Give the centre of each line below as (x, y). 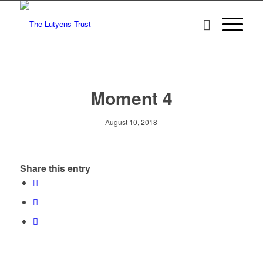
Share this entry (55, 168)
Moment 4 (131, 98)
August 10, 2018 (131, 122)
